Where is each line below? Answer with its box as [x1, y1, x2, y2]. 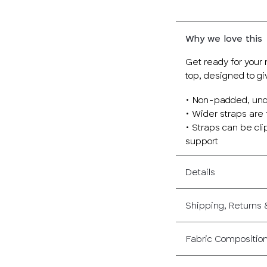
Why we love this [185, 33, 263, 45]
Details [185, 166, 216, 178]
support [185, 135, 219, 147]
